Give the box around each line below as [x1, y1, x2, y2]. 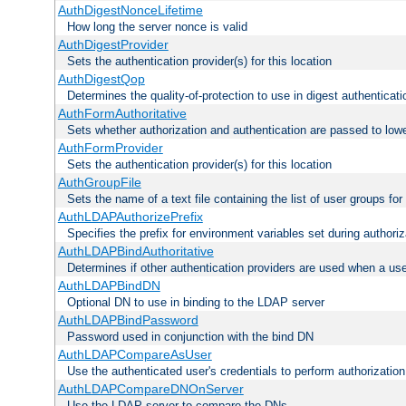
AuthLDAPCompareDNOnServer [57, 382, 244, 397]
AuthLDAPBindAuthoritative [57, 244, 214, 259]
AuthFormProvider [57, 140, 163, 156]
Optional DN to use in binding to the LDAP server [67, 295, 324, 310]
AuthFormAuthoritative [57, 106, 187, 121]
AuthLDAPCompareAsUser [57, 347, 212, 362]
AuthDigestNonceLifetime [57, 3, 203, 18]
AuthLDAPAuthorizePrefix [57, 209, 203, 225]
